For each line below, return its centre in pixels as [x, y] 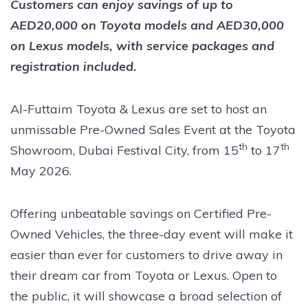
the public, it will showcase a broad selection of [146, 296]
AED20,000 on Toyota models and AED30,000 [147, 25]
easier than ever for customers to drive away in [146, 254]
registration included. [74, 66]
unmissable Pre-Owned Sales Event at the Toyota [153, 129]
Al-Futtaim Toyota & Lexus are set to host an [139, 109]
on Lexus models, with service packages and [142, 45]
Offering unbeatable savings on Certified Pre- [141, 213]
